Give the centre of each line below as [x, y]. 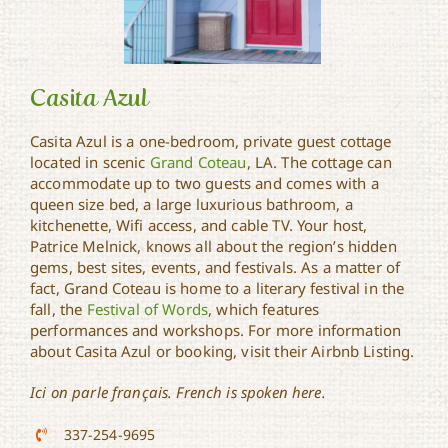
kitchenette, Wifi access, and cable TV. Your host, [199, 224]
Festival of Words [147, 308]
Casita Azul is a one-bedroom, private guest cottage [211, 140]
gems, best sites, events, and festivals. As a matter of [215, 266]
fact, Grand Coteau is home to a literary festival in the [217, 287]
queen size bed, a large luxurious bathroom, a [191, 203]
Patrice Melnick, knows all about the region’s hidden [213, 245]
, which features [264, 308]
